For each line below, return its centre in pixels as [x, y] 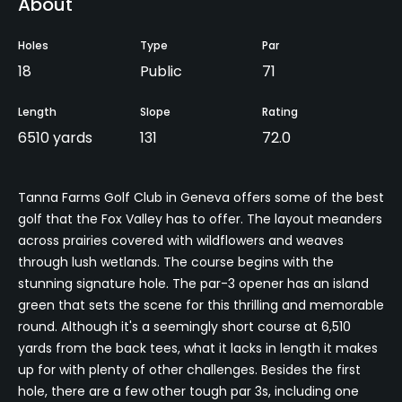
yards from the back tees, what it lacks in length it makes [198, 348]
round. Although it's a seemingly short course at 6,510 [184, 326]
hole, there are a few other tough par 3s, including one [188, 391]
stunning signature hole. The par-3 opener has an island [193, 283]
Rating [280, 111]
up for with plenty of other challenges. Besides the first [189, 369]
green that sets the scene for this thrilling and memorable [201, 305]
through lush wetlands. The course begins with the [176, 262]
